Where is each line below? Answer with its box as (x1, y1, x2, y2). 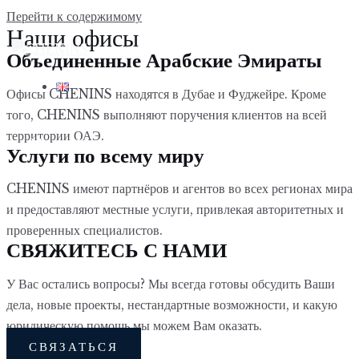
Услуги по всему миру (6, 143, 204, 170)
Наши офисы (6, 23, 139, 55)
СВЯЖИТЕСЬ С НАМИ (6, 238, 227, 264)
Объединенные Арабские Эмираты (6, 48, 322, 75)
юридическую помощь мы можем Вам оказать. (6, 317, 262, 333)
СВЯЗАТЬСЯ (29, 339, 119, 354)
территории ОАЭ (6, 127, 101, 143)
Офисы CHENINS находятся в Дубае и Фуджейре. (6, 86, 288, 102)
